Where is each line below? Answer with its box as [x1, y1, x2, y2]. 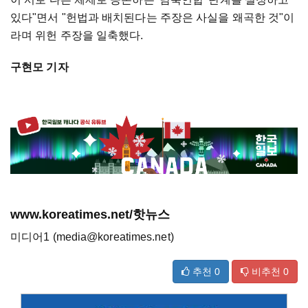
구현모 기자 [10, 61, 69, 74]
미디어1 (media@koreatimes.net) [10, 230, 174, 243]
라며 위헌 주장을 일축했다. [10, 30, 144, 42]
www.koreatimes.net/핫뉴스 [10, 207, 170, 221]
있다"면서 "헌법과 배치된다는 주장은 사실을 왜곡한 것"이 [10, 12, 295, 24]
